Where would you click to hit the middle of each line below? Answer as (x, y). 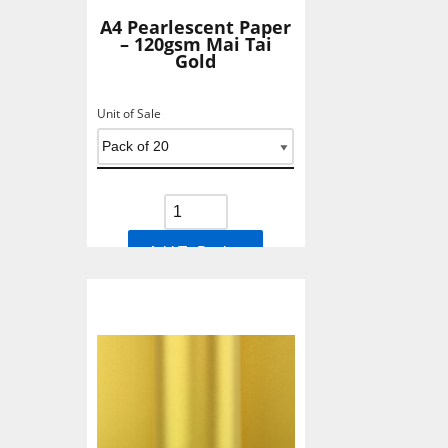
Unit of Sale (129, 113)
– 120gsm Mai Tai (195, 44)
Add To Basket (196, 251)
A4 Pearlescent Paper (196, 27)
